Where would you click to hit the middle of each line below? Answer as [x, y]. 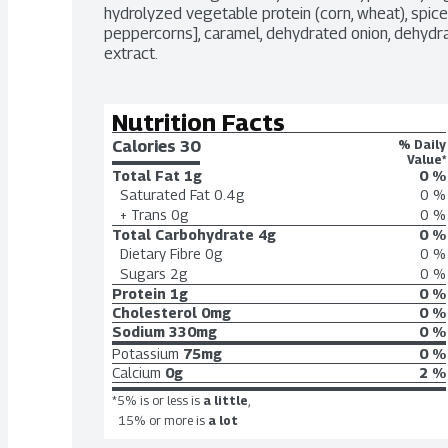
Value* [426, 159]
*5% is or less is [156, 400]
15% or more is [161, 420]
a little [225, 400]
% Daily [422, 144]
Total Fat [146, 175]
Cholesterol [154, 312]
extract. [131, 53]
